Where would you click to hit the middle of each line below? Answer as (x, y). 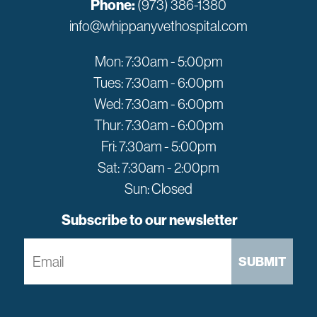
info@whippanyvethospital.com (158, 25)
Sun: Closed (158, 188)
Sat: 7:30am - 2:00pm (158, 167)
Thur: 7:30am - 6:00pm (158, 125)
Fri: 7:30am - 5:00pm (158, 146)
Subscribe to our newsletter (149, 219)
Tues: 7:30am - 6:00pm (158, 82)
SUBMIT (262, 261)
